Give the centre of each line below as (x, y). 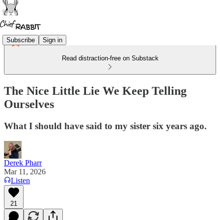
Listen (20, 180)
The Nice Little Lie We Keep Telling (95, 91)
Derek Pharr (23, 163)
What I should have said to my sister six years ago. (105, 126)
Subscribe (21, 40)
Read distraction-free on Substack (110, 58)
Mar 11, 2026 (25, 171)
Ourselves (29, 104)
